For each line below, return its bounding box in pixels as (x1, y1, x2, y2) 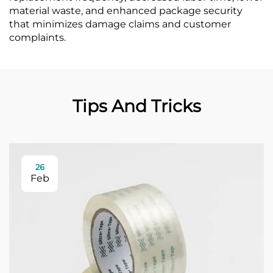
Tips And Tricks (72, 96, 201, 116)
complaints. (9, 32, 66, 43)
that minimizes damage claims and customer (9, 18, 231, 30)
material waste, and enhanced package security (9, 5, 243, 16)
